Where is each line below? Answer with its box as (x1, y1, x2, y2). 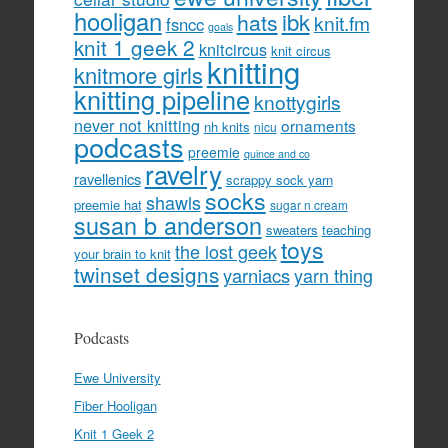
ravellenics (73, 168, 141, 190)
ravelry (144, 155, 222, 193)
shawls (145, 189, 201, 216)
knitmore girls (73, 59, 203, 91)
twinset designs (73, 259, 219, 290)
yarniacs (222, 262, 290, 289)
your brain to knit (73, 244, 171, 264)
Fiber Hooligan (73, 396, 157, 416)
